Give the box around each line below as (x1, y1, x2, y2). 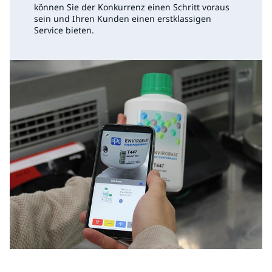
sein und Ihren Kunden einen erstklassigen (34, 13, 211, 25)
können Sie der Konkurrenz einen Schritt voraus (34, 1, 229, 13)
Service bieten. (34, 24, 94, 36)
